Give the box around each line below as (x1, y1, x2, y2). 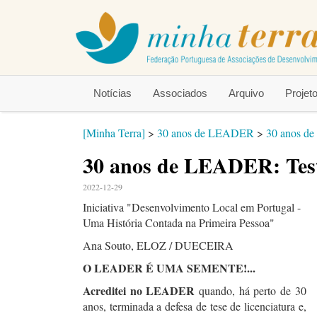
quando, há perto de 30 (195, 283, 306, 298)
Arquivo (229, 86, 264, 99)
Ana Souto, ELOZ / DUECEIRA (83, 238, 234, 253)
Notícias (93, 86, 132, 99)
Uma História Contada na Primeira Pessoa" (83, 215, 275, 230)
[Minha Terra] (83, 125, 145, 140)
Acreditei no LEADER (83, 282, 195, 299)
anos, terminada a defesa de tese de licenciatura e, (83, 299, 306, 313)
